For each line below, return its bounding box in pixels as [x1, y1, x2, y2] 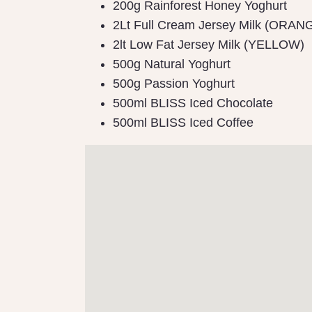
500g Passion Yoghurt [113, 77, 235, 91]
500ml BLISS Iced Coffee [113, 116, 253, 130]
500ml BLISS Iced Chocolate [113, 96, 273, 111]
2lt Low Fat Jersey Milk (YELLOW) [113, 38, 304, 52]
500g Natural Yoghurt [113, 57, 231, 72]
